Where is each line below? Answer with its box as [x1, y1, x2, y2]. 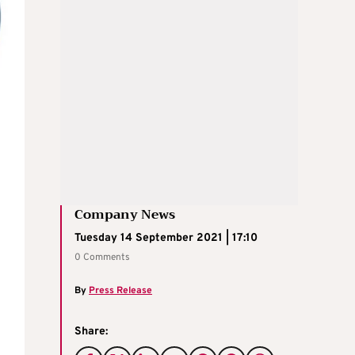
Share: [74, 325, 108, 338]
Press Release [89, 284, 152, 297]
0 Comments [74, 251, 130, 264]
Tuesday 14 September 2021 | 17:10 [74, 231, 258, 245]
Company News [74, 204, 175, 226]
